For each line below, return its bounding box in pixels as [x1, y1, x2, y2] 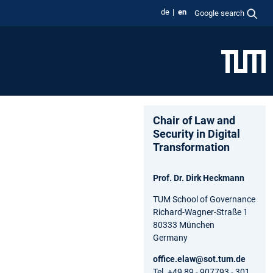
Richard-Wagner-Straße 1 [153, 207, 248, 217]
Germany [153, 232, 188, 243]
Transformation [153, 140, 230, 154]
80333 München [153, 219, 214, 230]
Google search [194, 8, 245, 18]
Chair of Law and [153, 113, 235, 127]
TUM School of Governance [153, 194, 255, 204]
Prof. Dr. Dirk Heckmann [153, 172, 244, 183]
